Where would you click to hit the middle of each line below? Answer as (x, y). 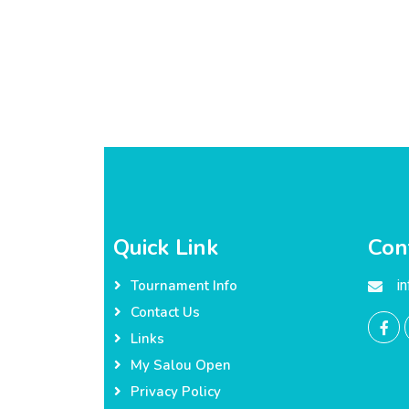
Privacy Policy (176, 392)
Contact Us (165, 312)
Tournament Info (184, 286)
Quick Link (166, 247)
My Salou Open (181, 365)
